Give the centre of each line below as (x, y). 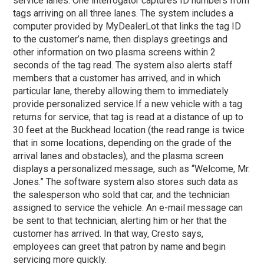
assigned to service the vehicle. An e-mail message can (128, 207)
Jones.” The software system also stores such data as (126, 181)
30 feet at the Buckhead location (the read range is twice (129, 130)
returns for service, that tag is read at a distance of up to (128, 117)
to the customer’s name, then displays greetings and (121, 39)
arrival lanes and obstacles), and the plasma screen (118, 156)
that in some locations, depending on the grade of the (123, 143)
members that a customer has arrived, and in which (117, 78)
